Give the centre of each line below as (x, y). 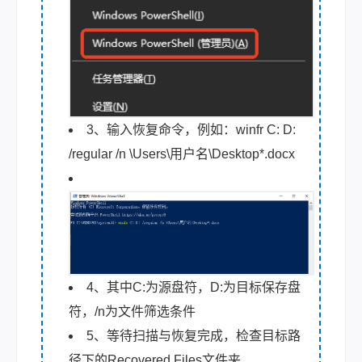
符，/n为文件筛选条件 (132, 311)
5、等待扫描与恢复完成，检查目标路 (194, 335)
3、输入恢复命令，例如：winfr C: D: (191, 130)
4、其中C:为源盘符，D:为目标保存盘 (194, 287)
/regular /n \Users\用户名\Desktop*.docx (182, 154)
